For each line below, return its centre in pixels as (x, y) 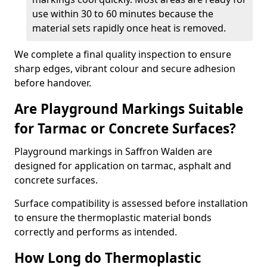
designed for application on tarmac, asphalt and (123, 166)
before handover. (53, 83)
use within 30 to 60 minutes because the (123, 14)
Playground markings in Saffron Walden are (113, 151)
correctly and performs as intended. (96, 232)
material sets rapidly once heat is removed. (129, 28)
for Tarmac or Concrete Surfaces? (125, 128)
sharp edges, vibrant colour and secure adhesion (125, 69)
